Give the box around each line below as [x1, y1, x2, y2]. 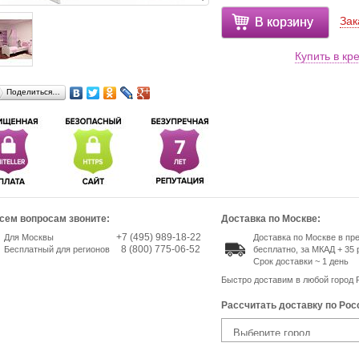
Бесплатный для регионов [3, 244, 110, 254]
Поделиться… [6, 87, 60, 96]
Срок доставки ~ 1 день [252, 256, 349, 266]
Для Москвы [3, 232, 54, 242]
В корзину [255, 14, 314, 29]
